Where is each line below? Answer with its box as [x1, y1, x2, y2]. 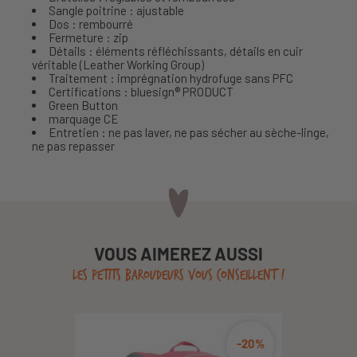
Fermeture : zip [49, 29, 128, 45]
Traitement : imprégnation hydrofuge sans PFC [49, 70, 293, 85]
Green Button [49, 97, 118, 112]
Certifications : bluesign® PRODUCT [49, 84, 233, 99]
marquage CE [49, 111, 119, 126]
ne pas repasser [32, 138, 115, 153]
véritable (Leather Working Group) [32, 57, 204, 72]
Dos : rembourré [49, 16, 133, 31]
